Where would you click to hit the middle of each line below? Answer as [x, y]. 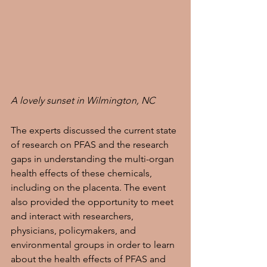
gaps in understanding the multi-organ [94, 159]
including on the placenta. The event [89, 187]
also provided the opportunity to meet [93, 202]
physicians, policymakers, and [74, 230]
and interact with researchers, [73, 216]
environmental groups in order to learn [94, 245]
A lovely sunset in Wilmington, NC [83, 100]
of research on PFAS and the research [91, 145]
